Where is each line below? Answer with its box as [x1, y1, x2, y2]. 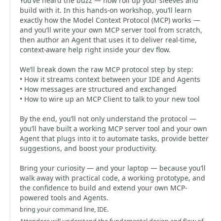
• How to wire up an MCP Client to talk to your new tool [20, 94, 200, 104]
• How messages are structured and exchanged [20, 84, 177, 94]
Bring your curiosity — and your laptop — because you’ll [20, 163, 206, 173]
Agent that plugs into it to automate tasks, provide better [20, 134, 209, 143]
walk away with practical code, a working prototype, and [20, 173, 205, 183]
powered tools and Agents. [20, 193, 109, 202]
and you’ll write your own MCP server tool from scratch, [20, 25, 202, 35]
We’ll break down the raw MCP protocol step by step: [20, 65, 193, 74]
